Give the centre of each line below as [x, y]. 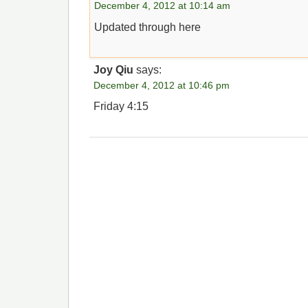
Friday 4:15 [121, 107]
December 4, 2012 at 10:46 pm [162, 85]
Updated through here [148, 27]
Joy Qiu [114, 69]
